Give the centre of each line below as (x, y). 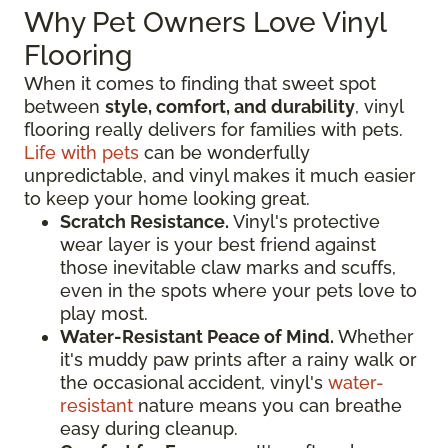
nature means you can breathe (267, 406)
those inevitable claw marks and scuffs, (228, 268)
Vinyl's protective (304, 222)
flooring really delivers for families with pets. (213, 130)
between (64, 107)
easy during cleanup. (149, 429)
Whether (374, 337)
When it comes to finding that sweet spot (200, 84)
